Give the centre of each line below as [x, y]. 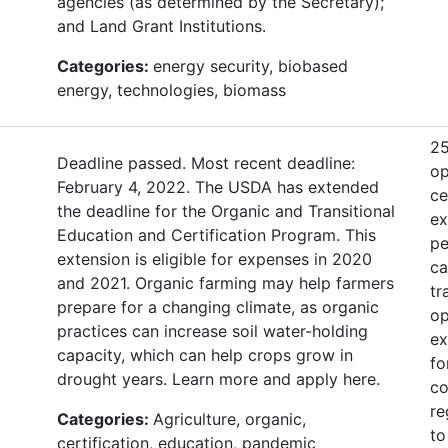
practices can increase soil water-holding [212, 330]
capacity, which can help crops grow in [205, 354]
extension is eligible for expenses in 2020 [214, 258]
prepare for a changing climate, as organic [218, 306]
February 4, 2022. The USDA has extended [218, 186]
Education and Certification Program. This [216, 234]
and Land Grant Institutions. [161, 25]
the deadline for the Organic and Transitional [226, 210]
